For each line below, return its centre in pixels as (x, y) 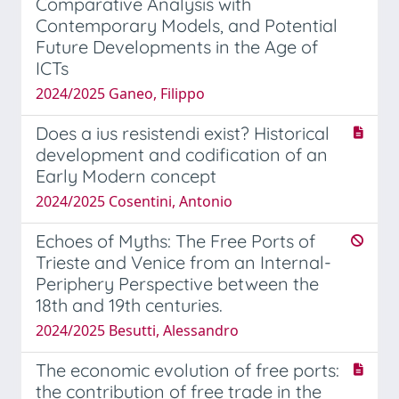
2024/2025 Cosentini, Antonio (134, 201)
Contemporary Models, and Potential (187, 25)
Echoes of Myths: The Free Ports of (175, 240)
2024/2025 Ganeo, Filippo (120, 93)
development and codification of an (182, 154)
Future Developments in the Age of (177, 46)
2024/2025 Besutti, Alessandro (137, 330)
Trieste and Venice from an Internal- (183, 262)
